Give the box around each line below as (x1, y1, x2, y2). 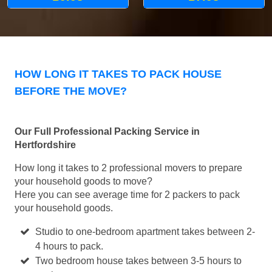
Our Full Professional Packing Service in (15, 126, 200, 137)
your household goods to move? (15, 176, 152, 187)
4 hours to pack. (35, 241, 104, 252)
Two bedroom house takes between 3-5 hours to (35, 256, 242, 267)
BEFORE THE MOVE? (15, 85, 127, 98)
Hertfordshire (15, 140, 76, 151)
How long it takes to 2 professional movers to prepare (15, 163, 242, 174)
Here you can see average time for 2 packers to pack (15, 189, 240, 200)
